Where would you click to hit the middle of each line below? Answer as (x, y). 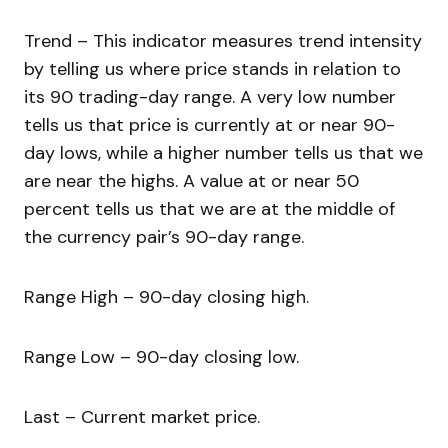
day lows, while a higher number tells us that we (223, 153)
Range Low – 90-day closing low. (161, 357)
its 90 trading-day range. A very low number (210, 97)
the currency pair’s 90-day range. (164, 237)
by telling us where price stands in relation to (212, 69)
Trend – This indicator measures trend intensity (223, 41)
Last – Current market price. (142, 417)
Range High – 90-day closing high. (166, 297)
